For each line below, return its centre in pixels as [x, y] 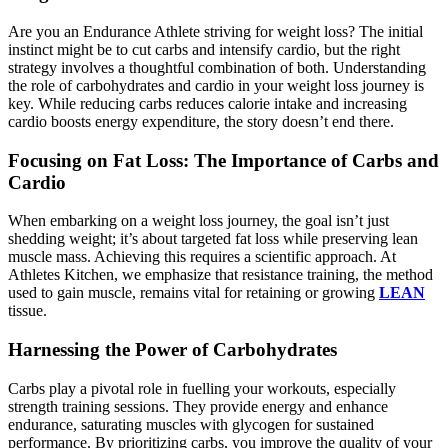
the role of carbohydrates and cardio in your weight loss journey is [216, 85]
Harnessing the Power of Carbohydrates [172, 350]
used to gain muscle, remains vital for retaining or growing [193, 293]
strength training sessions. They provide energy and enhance [198, 406]
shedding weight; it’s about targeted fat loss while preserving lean [213, 239]
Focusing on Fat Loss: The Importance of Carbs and [223, 160]
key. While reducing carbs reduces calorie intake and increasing [207, 103]
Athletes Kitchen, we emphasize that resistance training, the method [220, 275]
